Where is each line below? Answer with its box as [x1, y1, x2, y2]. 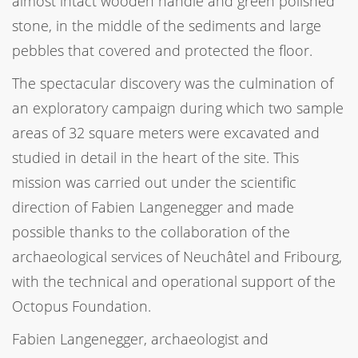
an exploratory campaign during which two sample [12, 97, 344, 117]
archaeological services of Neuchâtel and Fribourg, [12, 246, 342, 266]
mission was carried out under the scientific [12, 172, 296, 192]
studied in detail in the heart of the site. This [12, 147, 299, 167]
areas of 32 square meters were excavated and [12, 122, 320, 142]
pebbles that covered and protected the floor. [12, 40, 312, 60]
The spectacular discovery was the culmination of [12, 73, 333, 93]
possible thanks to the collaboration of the [12, 221, 290, 241]
